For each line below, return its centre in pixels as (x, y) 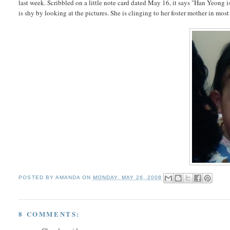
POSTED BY (37, 177)
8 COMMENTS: (50, 214)
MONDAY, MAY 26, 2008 (127, 177)
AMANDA (68, 177)
